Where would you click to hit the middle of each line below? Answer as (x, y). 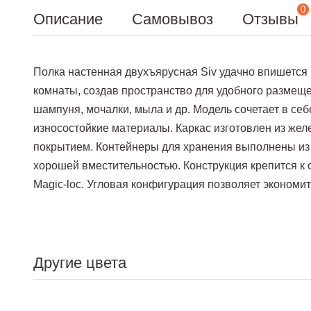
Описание (68, 19)
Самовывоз (173, 19)
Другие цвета (80, 263)
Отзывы (270, 19)
